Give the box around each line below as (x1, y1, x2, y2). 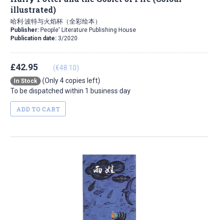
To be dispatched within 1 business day (10, 87, 131, 95)
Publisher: (10, 27, 40, 34)
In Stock (14, 78, 37, 85)
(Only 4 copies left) (41, 77, 100, 85)
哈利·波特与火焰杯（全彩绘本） (10, 17, 101, 26)
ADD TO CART (16, 105, 60, 113)
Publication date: (10, 35, 58, 42)
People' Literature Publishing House (40, 27, 136, 34)
